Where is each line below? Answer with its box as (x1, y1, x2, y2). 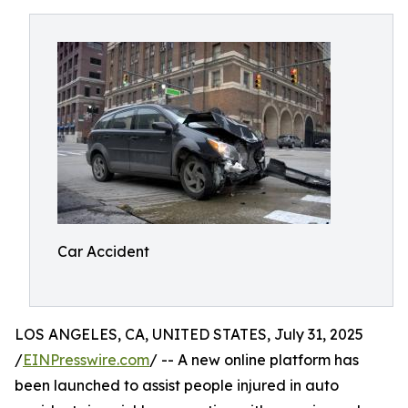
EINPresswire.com (23, 351, 149, 369)
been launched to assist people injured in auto (15, 376, 339, 394)
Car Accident (57, 242, 149, 260)
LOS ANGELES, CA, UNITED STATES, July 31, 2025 (15, 325, 363, 343)
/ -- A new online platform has (149, 351, 359, 369)
